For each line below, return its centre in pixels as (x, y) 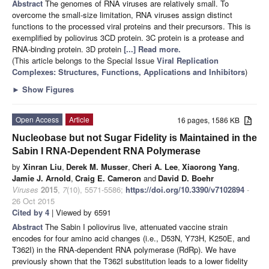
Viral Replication (188, 60)
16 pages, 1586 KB (211, 119)
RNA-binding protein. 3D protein (68, 49)
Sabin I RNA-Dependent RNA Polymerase (106, 151)
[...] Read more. (152, 49)
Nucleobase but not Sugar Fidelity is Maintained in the (134, 138)
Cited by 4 (31, 212)
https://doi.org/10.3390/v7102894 (185, 189)
